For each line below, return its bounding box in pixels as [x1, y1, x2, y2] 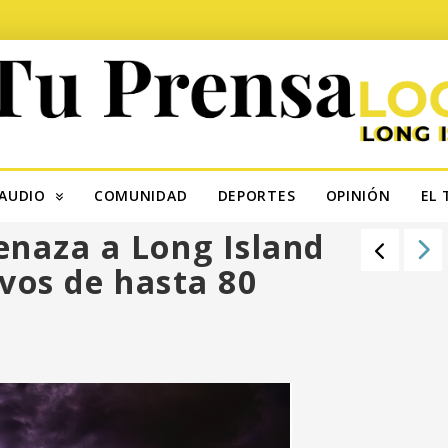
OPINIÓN [325, 186, 391, 206]
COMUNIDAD [93, 186, 188, 206]
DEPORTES [217, 186, 296, 206]
